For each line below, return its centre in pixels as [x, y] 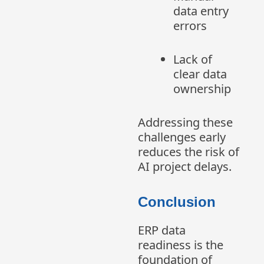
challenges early [182, 137]
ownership [202, 89]
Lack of [193, 60]
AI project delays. [185, 167]
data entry [201, 11]
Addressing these [185, 123]
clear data [200, 74]
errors [190, 26]
